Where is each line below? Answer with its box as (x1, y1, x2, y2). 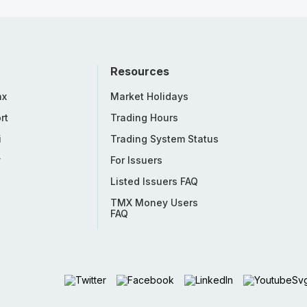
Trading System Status (110, 133, 219, 145)
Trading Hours (110, 112, 178, 123)
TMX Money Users (110, 197, 198, 208)
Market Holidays (110, 90, 188, 102)
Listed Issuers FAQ (110, 175, 198, 187)
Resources (110, 64, 169, 78)
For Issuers (110, 154, 162, 166)
